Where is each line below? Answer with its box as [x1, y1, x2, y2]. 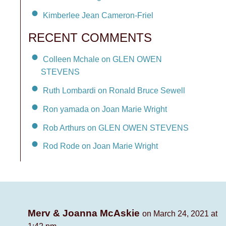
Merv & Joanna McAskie [28, 208, 142, 219]
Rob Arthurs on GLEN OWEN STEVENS [43, 123, 189, 132]
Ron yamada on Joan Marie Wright [43, 104, 167, 114]
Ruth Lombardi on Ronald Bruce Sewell [43, 86, 185, 95]
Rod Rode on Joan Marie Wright [43, 142, 158, 151]
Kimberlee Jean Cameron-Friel [43, 11, 153, 20]
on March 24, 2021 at [142, 209, 217, 218]
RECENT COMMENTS [28, 31, 152, 45]
